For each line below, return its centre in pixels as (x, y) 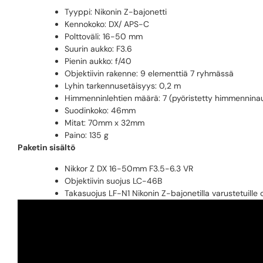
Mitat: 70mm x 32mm (104, 123)
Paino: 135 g (87, 135)
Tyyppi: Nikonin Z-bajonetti (116, 12)
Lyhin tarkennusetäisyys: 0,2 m (123, 86)
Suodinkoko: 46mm (100, 111)
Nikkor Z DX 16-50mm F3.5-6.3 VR (129, 168)
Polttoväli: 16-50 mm (104, 37)
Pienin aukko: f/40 (98, 61)
